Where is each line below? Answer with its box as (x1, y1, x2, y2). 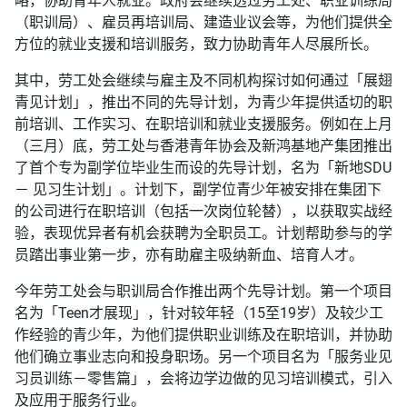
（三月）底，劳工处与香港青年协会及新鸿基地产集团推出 (15, 137, 392, 155)
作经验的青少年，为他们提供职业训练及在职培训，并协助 (15, 326, 392, 344)
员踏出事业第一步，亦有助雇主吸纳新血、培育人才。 (15, 246, 363, 264)
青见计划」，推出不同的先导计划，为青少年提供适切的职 (15, 94, 392, 112)
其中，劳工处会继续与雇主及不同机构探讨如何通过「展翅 (15, 72, 392, 90)
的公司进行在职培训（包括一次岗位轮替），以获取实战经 (15, 203, 392, 221)
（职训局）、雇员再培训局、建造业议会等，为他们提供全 (15, 14, 392, 32)
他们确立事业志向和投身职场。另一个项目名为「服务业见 (15, 348, 392, 366)
